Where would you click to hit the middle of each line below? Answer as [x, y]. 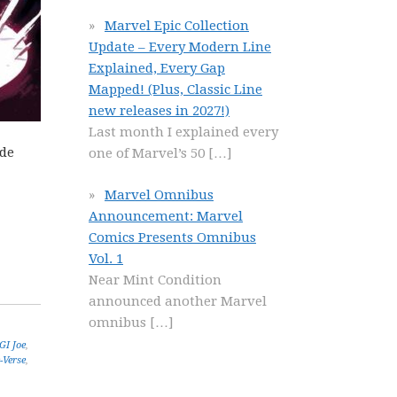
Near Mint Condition [155, 280]
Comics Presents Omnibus [172, 237]
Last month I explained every [183, 132]
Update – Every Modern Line [180, 47]
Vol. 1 [106, 258]
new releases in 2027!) [159, 111]
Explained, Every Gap [157, 68]
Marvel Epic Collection [177, 26]
